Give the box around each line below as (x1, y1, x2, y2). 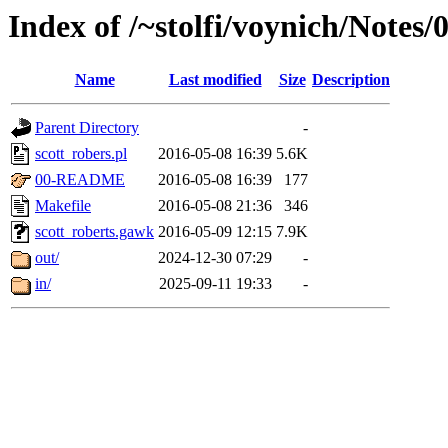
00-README (35, 171, 125, 189)
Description (312, 71, 390, 89)
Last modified (168, 71, 262, 89)
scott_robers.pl (35, 145, 127, 163)
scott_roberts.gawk (35, 223, 154, 241)
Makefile (35, 197, 91, 215)
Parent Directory (35, 119, 139, 137)
